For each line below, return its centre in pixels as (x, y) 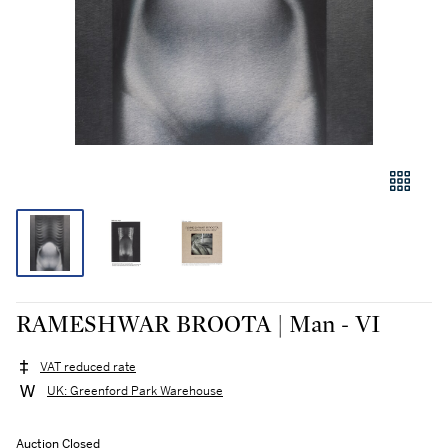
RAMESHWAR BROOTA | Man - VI (198, 325)
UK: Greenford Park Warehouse (135, 391)
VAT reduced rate (88, 367)
